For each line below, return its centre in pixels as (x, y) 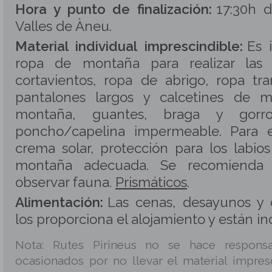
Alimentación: (59, 202)
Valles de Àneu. (63, 26)
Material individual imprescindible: (129, 46)
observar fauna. (65, 182)
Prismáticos (151, 182)
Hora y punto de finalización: (114, 9)
